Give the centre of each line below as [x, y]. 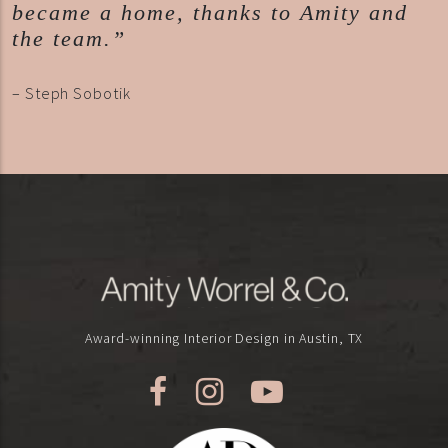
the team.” [69, 39]
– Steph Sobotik [71, 93]
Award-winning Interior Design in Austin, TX [224, 338]
